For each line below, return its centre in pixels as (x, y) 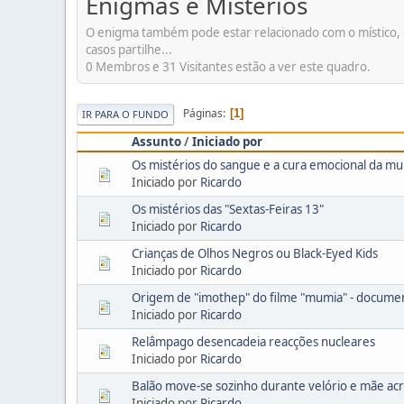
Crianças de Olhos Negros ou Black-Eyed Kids (255, 253)
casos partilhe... (129, 49)
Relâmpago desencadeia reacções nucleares (253, 341)
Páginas (203, 114)
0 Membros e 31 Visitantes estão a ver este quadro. (228, 66)
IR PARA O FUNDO (125, 114)
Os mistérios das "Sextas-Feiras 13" (228, 209)
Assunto (156, 141)
